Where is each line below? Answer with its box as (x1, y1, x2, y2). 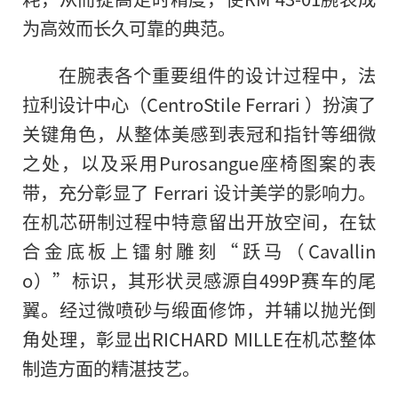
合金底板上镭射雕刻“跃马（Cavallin (22, 237, 376, 265)
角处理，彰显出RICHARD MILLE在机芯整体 (22, 325, 376, 353)
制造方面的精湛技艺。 (22, 354, 200, 382)
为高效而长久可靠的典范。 (22, 14, 235, 42)
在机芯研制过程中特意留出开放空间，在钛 (22, 208, 376, 235)
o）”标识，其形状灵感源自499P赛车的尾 (22, 267, 376, 294)
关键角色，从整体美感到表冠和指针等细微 (22, 120, 376, 147)
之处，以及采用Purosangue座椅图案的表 (22, 149, 376, 177)
